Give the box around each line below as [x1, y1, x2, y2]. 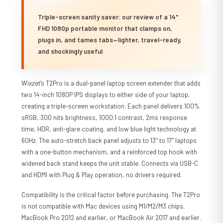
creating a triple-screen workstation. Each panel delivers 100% [21, 102, 200, 110]
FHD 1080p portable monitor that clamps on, [38, 24, 173, 32]
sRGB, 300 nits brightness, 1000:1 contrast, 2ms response [21, 113, 188, 121]
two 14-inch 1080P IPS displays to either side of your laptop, [21, 90, 191, 99]
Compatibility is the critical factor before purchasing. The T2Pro [21, 190, 201, 199]
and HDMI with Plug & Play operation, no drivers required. [21, 170, 182, 179]
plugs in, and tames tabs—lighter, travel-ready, [38, 35, 182, 44]
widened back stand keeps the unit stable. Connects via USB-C [21, 159, 199, 167]
